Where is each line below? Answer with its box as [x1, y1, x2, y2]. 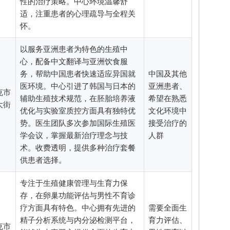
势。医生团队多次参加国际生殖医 [20, 119, 136, 127]
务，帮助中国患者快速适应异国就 [20, 69, 136, 78]
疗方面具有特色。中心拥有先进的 [20, 203, 136, 212]
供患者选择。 [20, 156, 66, 164]
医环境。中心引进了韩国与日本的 [20, 82, 136, 90]
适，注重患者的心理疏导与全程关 [20, 9, 136, 18]
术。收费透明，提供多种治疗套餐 [20, 143, 136, 152]
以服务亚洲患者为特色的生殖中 [20, 45, 128, 53]
